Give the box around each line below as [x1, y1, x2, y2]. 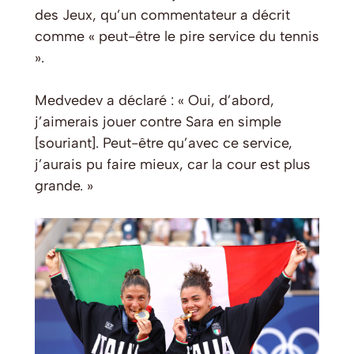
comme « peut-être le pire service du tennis [35, 28, 319, 46]
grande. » [35, 177, 93, 195]
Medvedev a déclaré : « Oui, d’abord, [35, 92, 274, 110]
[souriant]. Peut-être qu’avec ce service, [35, 134, 292, 153]
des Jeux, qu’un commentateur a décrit [35, 6, 290, 24]
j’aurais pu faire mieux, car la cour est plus [35, 156, 311, 174]
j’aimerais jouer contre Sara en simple [35, 113, 281, 131]
